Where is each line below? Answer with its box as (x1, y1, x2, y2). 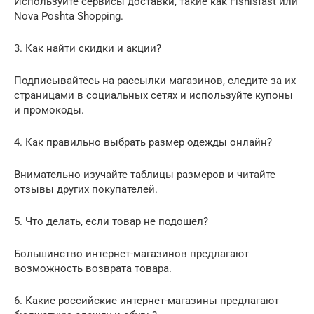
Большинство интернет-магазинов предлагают (14, 247, 249, 261)
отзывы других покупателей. (14, 183, 158, 196)
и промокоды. (14, 104, 84, 117)
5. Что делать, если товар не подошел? (14, 215, 208, 228)
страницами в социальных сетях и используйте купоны (14, 89, 293, 102)
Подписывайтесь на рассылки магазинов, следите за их (14, 74, 296, 88)
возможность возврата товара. (14, 262, 172, 275)
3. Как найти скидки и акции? (14, 42, 161, 55)
